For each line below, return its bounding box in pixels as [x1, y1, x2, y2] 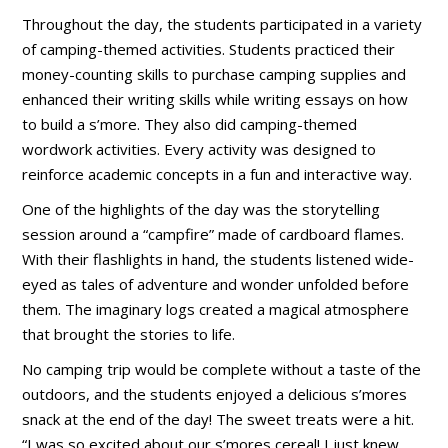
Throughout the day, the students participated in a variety [22, 14, 423, 35]
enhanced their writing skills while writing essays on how [22, 89, 409, 110]
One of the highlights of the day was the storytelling [22, 199, 381, 220]
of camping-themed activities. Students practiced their [22, 39, 396, 60]
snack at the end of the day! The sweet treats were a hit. [22, 409, 415, 430]
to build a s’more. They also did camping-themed [22, 114, 358, 135]
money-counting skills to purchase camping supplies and [22, 64, 407, 85]
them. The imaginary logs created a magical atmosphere [22, 299, 410, 320]
